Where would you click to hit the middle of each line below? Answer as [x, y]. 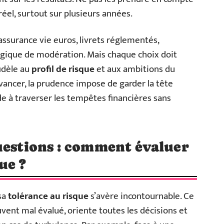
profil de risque [63, 69]
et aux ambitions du [135, 69]
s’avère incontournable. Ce [141, 196]
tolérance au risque [48, 196]
